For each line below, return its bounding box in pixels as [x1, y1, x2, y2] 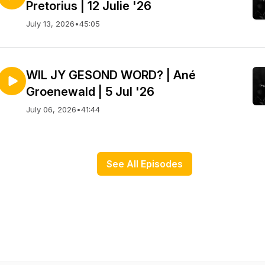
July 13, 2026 [26, 19, 75, 28]
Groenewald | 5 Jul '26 [26, 85, 154, 99]
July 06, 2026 [26, 105, 76, 114]
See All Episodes [106, 158, 183, 170]
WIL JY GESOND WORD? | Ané [26, 68, 196, 82]
